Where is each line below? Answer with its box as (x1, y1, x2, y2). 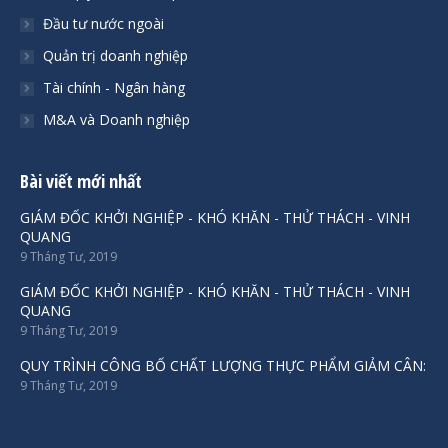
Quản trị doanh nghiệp (43, 45, 188, 65)
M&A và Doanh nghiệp (43, 109, 190, 129)
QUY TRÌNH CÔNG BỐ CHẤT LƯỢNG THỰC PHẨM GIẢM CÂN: (20, 355, 426, 375)
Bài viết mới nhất (20, 168, 142, 193)
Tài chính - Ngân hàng (43, 77, 185, 97)
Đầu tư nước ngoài (43, 13, 164, 33)
